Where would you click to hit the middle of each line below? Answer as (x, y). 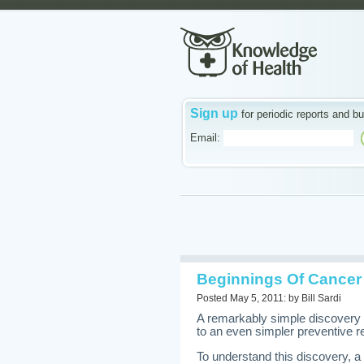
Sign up (214, 113)
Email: (205, 138)
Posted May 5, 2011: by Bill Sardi (269, 298)
